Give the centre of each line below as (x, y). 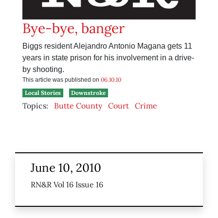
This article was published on (62, 80)
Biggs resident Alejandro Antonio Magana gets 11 (107, 46)
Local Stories (43, 93)
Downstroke (89, 93)
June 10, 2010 (66, 168)
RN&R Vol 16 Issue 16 (67, 185)
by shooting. (43, 70)
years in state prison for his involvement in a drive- (108, 58)
